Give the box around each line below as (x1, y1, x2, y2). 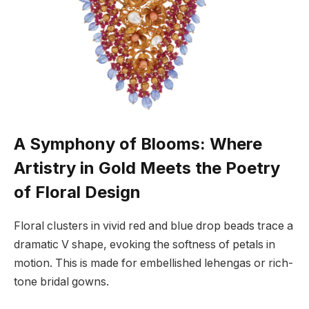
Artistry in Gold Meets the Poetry (14, 158, 280, 179)
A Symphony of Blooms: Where (14, 134, 262, 154)
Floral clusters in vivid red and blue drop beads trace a (14, 219, 293, 233)
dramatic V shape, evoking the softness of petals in (14, 238, 275, 252)
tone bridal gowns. (14, 275, 109, 289)
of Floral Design (14, 182, 141, 203)
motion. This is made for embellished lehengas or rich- (14, 257, 293, 270)
